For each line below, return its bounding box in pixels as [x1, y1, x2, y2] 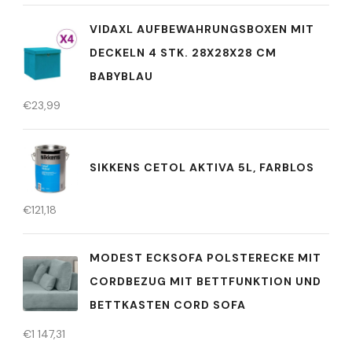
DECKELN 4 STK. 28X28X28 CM [90, 46, 277, 60]
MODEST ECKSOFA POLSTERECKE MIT [90, 251, 321, 265]
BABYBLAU [90, 69, 153, 83]
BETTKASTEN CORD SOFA [90, 298, 246, 312]
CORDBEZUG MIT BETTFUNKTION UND [90, 274, 321, 288]
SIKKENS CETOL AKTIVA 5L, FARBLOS [90, 159, 314, 174]
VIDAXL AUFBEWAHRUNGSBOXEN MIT [90, 22, 314, 36]
